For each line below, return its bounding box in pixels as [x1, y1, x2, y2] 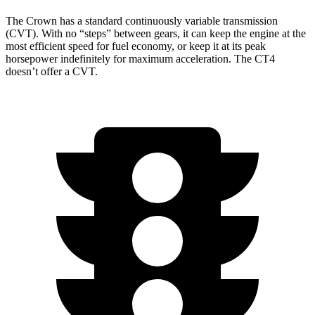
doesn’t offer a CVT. [6, 65, 98, 77]
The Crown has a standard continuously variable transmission [6, 14, 278, 27]
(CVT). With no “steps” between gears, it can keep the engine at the [6, 27, 306, 39]
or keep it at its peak [177, 39, 266, 52]
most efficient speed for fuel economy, [6, 39, 177, 52]
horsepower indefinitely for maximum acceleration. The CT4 [6, 52, 275, 65]
